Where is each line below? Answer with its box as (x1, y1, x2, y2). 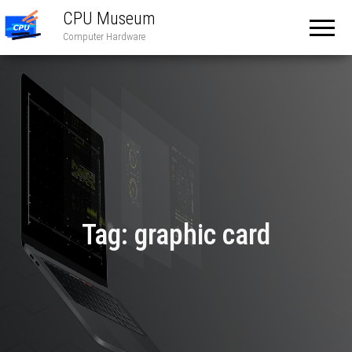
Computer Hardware (63, 31, 145, 42)
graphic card (134, 218, 270, 251)
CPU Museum (63, 9, 156, 28)
